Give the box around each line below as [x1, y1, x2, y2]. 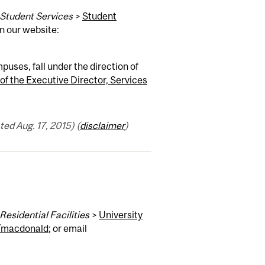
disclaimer [79, 120, 125, 131]
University [98, 209, 143, 221]
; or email [48, 223, 87, 234]
